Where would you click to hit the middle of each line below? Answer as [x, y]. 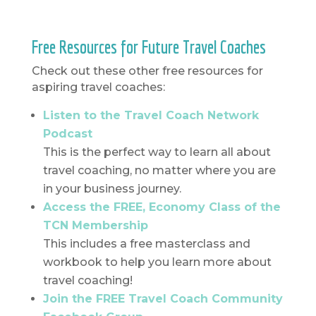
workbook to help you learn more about [157, 262]
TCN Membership [95, 225]
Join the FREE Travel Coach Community [163, 298]
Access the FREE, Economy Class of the [162, 207]
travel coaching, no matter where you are [159, 170]
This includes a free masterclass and [146, 243]
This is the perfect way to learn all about [157, 152]
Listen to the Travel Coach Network [151, 115]
